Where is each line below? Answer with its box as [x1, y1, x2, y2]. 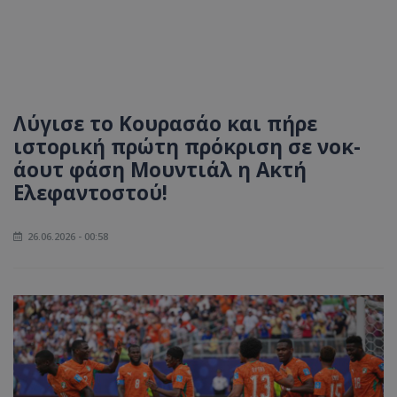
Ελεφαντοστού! [13, 179, 167, 206]
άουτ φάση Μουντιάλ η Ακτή [13, 156, 307, 183]
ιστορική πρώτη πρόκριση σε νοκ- [13, 133, 361, 160]
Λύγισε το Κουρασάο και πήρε [13, 110, 317, 137]
